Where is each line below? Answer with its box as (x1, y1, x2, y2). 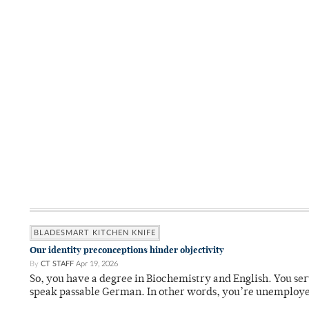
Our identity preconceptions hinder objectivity (30, 244, 224, 257)
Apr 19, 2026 (76, 260, 118, 268)
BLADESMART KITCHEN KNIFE (34, 229, 156, 237)
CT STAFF (41, 260, 74, 268)
